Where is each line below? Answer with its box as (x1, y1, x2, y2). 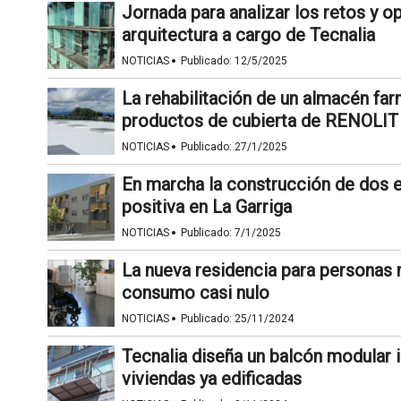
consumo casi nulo (121, 282, 269, 303)
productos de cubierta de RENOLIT (121, 110, 398, 132)
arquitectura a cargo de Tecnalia (121, 24, 375, 46)
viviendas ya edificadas (121, 368, 302, 389)
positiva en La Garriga (121, 196, 292, 218)
